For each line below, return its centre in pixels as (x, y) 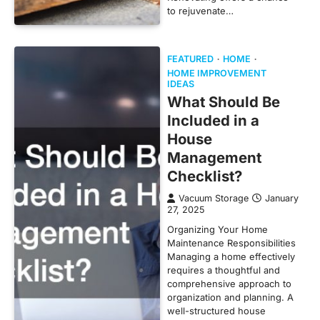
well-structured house (216, 310)
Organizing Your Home (217, 229)
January (282, 198)
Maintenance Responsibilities (231, 242)
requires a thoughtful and (224, 270)
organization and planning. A (230, 297)
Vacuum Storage (214, 198)
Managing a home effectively (231, 256)
